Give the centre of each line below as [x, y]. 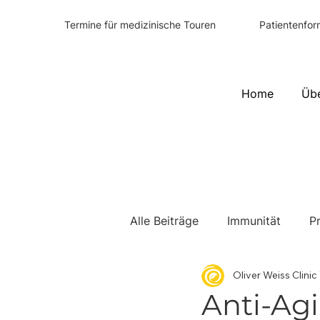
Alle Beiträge [164, 220]
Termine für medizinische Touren [140, 24]
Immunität [254, 220]
